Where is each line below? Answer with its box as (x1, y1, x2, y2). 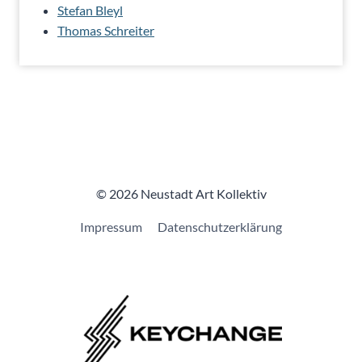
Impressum (79, 219, 142, 234)
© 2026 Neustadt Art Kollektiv (95, 186, 267, 201)
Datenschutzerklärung (158, 219, 283, 234)
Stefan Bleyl (57, 2, 123, 18)
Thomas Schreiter (57, 22, 154, 38)
